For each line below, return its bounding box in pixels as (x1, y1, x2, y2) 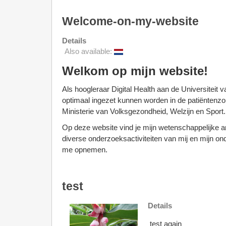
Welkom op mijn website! (62, 64, 208, 78)
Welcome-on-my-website (62, 15, 199, 28)
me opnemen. (62, 145, 107, 154)
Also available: (65, 47, 114, 55)
